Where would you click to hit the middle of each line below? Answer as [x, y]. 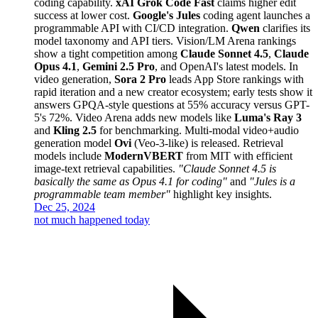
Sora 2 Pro [140, 79]
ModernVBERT [144, 155]
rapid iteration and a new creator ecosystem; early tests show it [173, 92]
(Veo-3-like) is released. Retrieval [207, 143]
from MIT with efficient [238, 155]
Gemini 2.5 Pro [119, 66]
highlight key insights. [221, 194]
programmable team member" [102, 194]
